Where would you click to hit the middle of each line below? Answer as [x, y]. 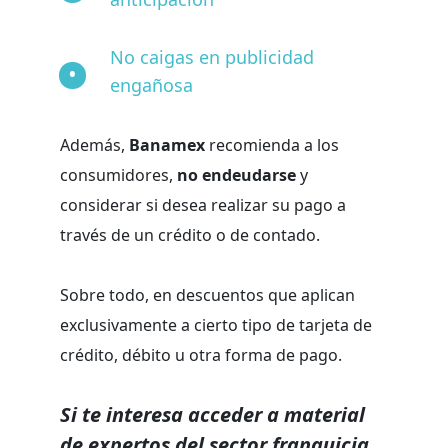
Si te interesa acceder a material [212, 415]
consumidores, [118, 175]
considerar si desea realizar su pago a [203, 205]
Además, [94, 145]
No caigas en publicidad [212, 57]
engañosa [151, 85]
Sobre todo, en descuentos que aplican [207, 295]
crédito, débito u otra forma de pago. [203, 355]
